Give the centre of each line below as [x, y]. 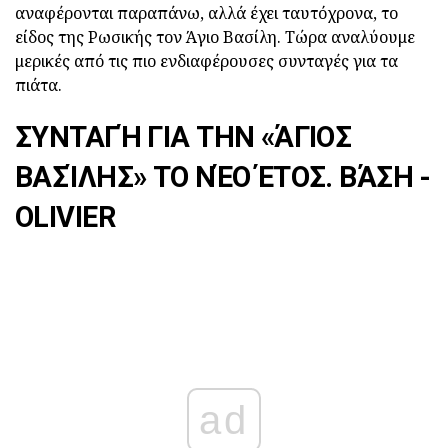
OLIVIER [65, 217]
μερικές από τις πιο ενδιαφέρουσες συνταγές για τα [206, 61]
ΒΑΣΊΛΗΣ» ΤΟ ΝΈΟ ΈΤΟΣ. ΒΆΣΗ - [223, 177]
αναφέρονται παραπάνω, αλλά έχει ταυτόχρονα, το [206, 13]
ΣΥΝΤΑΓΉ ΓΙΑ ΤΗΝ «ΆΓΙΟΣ [183, 137]
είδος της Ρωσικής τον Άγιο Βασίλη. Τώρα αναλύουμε [215, 37]
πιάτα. [38, 85]
